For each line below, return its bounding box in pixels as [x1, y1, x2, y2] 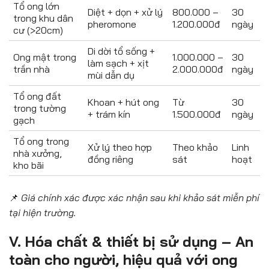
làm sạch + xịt [88, 56, 149, 69]
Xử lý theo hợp [88, 141, 152, 153]
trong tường [13, 101, 66, 114]
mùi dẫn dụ [88, 68, 134, 81]
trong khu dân [13, 11, 73, 24]
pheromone [88, 17, 136, 30]
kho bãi [13, 159, 44, 171]
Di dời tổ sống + [88, 44, 155, 57]
